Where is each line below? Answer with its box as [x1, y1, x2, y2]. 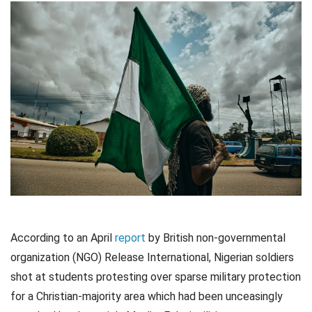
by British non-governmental [146, 231, 286, 244]
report [115, 231, 146, 244]
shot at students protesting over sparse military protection [10, 270, 301, 283]
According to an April [10, 231, 115, 244]
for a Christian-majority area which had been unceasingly [10, 289, 283, 303]
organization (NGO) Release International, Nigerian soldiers [10, 250, 294, 264]
